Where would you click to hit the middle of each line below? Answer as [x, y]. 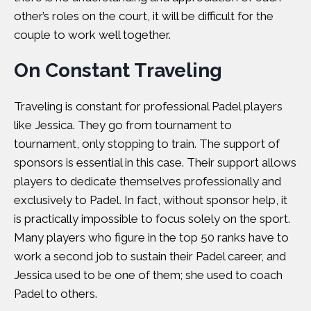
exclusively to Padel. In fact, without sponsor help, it [151, 200]
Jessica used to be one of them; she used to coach [148, 275]
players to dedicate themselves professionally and [148, 181]
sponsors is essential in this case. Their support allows [155, 162]
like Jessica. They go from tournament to [123, 125]
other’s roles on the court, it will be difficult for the [144, 16]
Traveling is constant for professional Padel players [148, 106]
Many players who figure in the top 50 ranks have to [151, 237]
